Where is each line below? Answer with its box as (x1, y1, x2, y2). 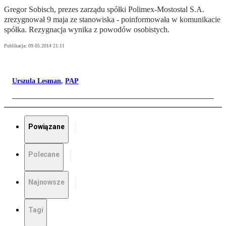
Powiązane (28, 123, 65, 131)
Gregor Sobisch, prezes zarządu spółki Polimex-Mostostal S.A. (4, 5, 204, 14)
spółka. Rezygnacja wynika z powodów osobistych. (4, 25, 169, 34)
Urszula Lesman (12, 77, 61, 85)
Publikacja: (4, 43, 28, 49)
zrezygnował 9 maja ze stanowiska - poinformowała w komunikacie (4, 15, 220, 24)
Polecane (28, 150, 60, 159)
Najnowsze (28, 178, 65, 187)
